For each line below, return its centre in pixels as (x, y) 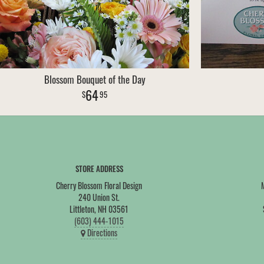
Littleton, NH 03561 (99, 209)
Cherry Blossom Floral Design (99, 185)
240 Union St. (99, 197)
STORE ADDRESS (99, 169)
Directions (101, 232)
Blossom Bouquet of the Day (95, 79)
